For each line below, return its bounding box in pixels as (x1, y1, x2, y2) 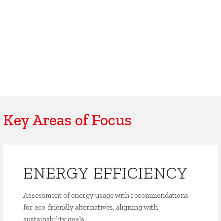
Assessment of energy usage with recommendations (23, 191, 189, 200)
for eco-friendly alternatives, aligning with (23, 203, 158, 212)
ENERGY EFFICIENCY (23, 163, 188, 183)
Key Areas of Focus (3, 110, 132, 129)
